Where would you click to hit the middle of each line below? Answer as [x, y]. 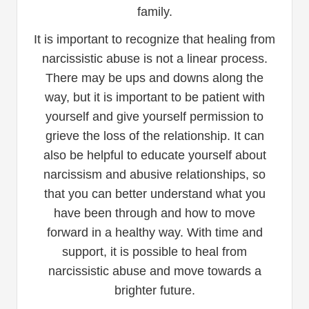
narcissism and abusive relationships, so [154, 174]
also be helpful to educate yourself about [154, 155]
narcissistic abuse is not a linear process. [154, 58]
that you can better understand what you [154, 193]
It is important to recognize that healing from [154, 39]
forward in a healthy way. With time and [154, 232]
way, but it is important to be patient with [154, 97]
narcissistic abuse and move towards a [154, 271]
